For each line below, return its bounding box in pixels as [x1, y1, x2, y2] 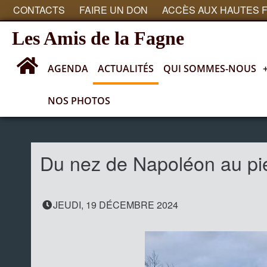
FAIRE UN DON [79, 3, 148, 17]
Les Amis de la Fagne [12, 27, 184, 49]
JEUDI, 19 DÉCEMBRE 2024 [53, 198, 178, 212]
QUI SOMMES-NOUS [163, 62, 256, 75]
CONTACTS [13, 3, 65, 17]
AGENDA [48, 62, 88, 75]
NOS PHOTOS [48, 94, 110, 107]
